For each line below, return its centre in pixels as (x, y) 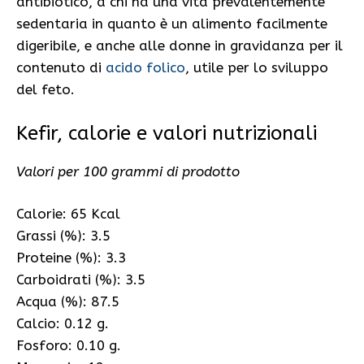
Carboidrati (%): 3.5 (91, 280)
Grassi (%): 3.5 (71, 236)
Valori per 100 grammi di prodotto (128, 171)
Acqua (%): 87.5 (68, 302)
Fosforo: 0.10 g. (69, 346)
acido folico (145, 68)
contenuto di (61, 68)
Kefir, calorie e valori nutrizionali (167, 133)
